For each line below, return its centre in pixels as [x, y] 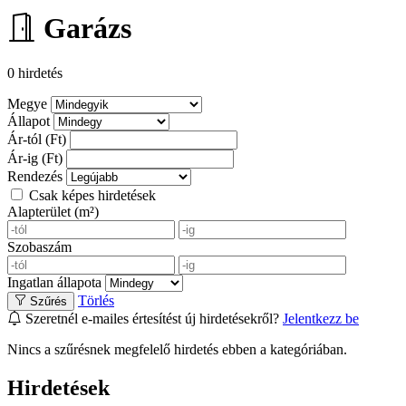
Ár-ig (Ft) [35, 158]
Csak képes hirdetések [91, 195]
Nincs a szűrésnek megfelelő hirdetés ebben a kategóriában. [177, 349]
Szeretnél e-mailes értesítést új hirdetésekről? [152, 318]
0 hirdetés [35, 72]
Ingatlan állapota [54, 282]
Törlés [96, 300]
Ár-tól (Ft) [37, 139]
